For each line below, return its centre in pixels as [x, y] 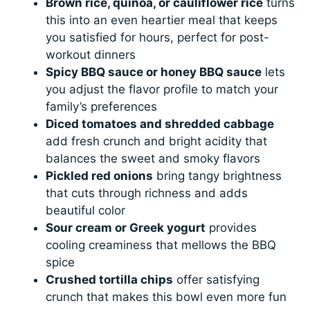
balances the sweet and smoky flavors [153, 158]
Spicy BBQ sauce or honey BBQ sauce [154, 72]
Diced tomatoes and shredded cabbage [160, 124]
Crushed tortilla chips [110, 279]
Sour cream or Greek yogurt [126, 227]
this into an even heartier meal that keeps [162, 20]
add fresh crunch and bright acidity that [157, 141]
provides [231, 227]
